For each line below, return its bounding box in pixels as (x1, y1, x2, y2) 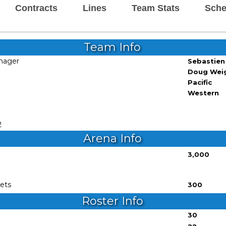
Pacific (188, 78, 212, 86)
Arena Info (83, 132, 142, 145)
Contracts (15, 3, 58, 13)
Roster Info (81, 194, 143, 208)
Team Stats (132, 3, 180, 13)
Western (188, 89, 219, 97)
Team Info (84, 40, 141, 54)
